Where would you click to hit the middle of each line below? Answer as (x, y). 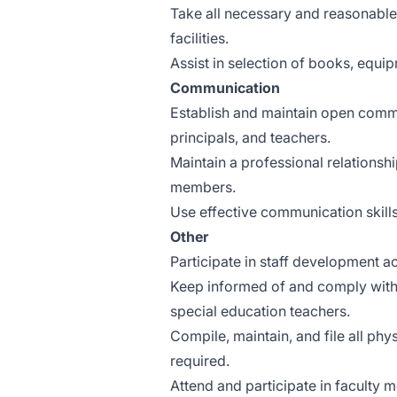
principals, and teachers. (250, 137)
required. (200, 361)
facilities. (199, 38)
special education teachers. (260, 311)
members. (203, 187)
